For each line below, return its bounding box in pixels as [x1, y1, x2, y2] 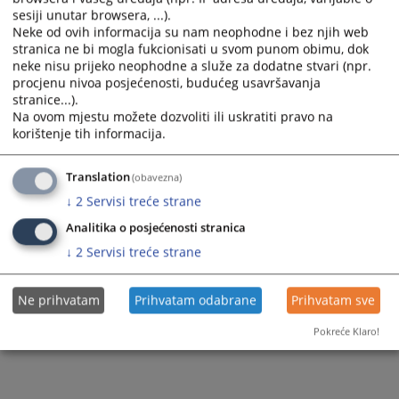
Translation [66, 169, 130, 185]
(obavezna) [132, 170, 183, 184]
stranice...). [12, 91, 78, 109]
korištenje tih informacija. [12, 125, 166, 142]
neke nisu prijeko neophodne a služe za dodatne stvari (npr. [12, 57, 371, 75]
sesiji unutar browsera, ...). [12, 6, 171, 24]
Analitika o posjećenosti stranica [66, 220, 246, 236]
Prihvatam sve [291, 291, 376, 309]
